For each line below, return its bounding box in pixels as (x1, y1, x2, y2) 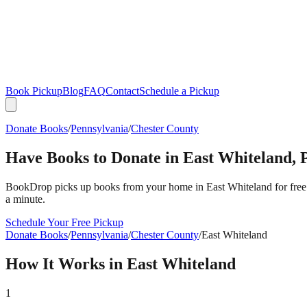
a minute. (5, 193, 45, 205)
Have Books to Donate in (5, 148, 183, 167)
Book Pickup (5, 85, 62, 97)
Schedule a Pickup (139, 85, 219, 97)
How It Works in (5, 254, 127, 273)
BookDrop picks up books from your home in (5, 180, 206, 193)
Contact (106, 85, 139, 97)
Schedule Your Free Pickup (5, 216, 123, 228)
